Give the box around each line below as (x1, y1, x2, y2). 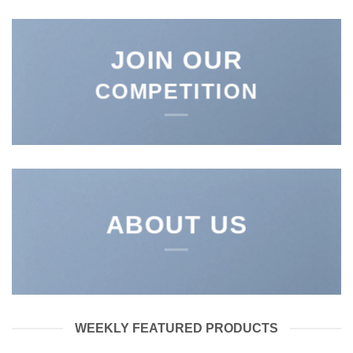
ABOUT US (106, 210, 247, 240)
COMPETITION (95, 79, 258, 104)
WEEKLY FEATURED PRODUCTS (75, 321, 278, 335)
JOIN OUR (110, 46, 243, 75)
